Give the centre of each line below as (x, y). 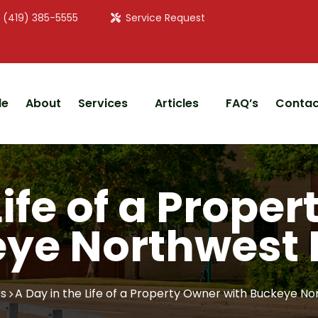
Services (103, 103)
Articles (176, 103)
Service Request (165, 18)
